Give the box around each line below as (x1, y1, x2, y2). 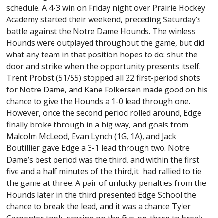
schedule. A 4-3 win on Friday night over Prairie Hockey (6, 2, 206, 13)
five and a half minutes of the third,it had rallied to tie (6, 165, 202, 177)
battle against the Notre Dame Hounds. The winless (6, 25, 196, 36)
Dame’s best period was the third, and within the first (6, 154, 200, 165)
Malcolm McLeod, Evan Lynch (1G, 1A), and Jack (6, 130, 177, 142)
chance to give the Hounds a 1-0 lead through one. (6, 95, 191, 107)
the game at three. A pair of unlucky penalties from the (6, 177, 207, 188)
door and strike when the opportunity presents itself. (6, 60, 201, 72)
